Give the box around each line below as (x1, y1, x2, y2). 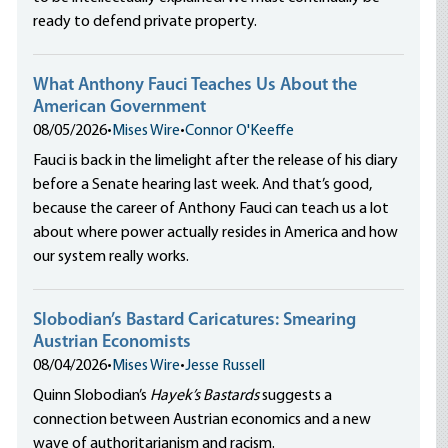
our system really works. (33, 249, 190, 265)
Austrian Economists (33, 333, 192, 352)
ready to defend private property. (33, 14, 258, 30)
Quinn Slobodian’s (33, 388, 151, 404)
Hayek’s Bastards (150, 388, 260, 404)
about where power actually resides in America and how (33, 225, 399, 241)
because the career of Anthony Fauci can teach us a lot (33, 201, 390, 217)
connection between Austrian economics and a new (33, 412, 372, 428)
